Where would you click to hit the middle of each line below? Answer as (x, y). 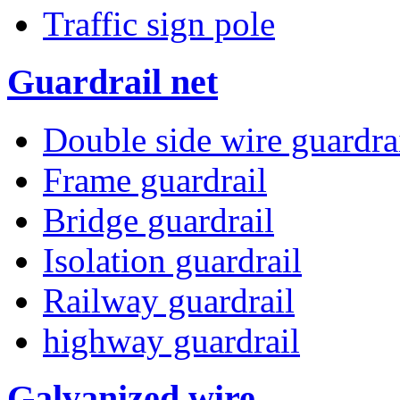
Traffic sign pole (159, 24)
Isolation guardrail (172, 260)
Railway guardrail (169, 300)
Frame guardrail (155, 179)
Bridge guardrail (158, 220)
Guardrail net (112, 82)
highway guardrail (171, 340)
